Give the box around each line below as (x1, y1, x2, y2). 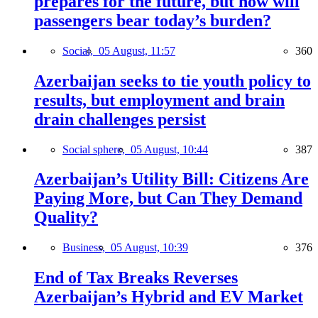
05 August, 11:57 (99, 44, 175, 57)
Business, (62, 241, 111, 254)
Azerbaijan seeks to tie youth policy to (34, 71, 311, 90)
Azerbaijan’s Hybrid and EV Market (34, 287, 303, 307)
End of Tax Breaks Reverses (34, 268, 238, 287)
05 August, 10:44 (131, 143, 208, 155)
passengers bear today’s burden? (34, 11, 271, 30)
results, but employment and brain (34, 90, 285, 109)
